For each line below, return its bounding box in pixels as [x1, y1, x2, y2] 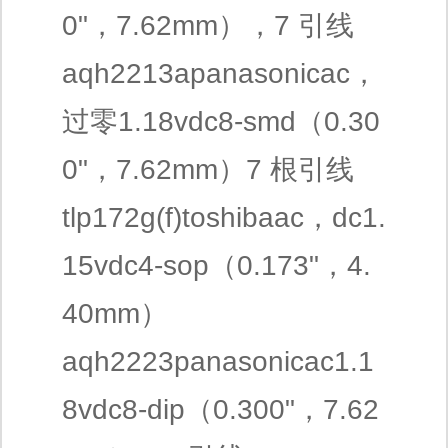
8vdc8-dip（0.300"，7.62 [62, 394, 379, 425]
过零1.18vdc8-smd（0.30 [62, 106, 380, 137]
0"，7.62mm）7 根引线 [62, 154, 354, 185]
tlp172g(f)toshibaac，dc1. [62, 202, 386, 233]
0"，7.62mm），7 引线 [62, 10, 354, 41]
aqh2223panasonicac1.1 [62, 346, 374, 377]
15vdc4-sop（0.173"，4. [62, 250, 371, 281]
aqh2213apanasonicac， [62, 58, 378, 89]
